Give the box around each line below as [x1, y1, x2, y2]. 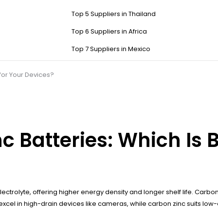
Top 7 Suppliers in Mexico [72, 44, 150, 54]
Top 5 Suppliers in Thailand [72, 9, 156, 19]
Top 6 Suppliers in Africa [72, 27, 147, 36]
